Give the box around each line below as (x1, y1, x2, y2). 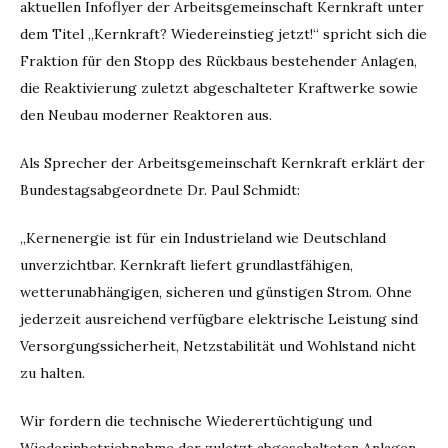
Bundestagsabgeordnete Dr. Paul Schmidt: (20, 181, 300, 200)
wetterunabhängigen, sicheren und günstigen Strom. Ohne (20, 283, 412, 302)
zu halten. (20, 364, 85, 383)
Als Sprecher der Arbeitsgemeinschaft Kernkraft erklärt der (20, 154, 425, 173)
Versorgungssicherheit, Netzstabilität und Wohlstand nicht (20, 337, 416, 356)
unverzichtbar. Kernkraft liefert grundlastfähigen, (20, 256, 353, 275)
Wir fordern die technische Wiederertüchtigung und (20, 412, 372, 431)
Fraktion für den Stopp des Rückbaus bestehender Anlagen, (20, 52, 417, 71)
